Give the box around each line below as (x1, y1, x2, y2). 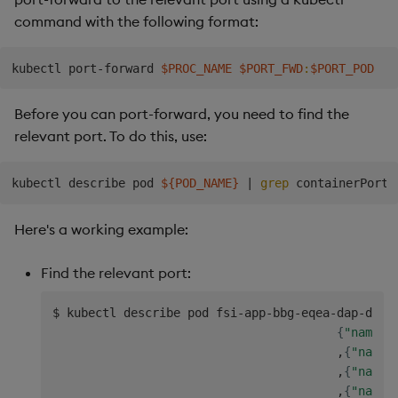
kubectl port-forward (11, 60, 161, 76)
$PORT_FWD (238, 60, 303, 76)
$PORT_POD (309, 60, 374, 76)
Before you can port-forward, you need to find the (14, 105, 349, 123)
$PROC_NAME (160, 60, 232, 76)
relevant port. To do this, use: (14, 127, 207, 146)
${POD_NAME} (160, 176, 239, 191)
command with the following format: (14, 12, 259, 30)
